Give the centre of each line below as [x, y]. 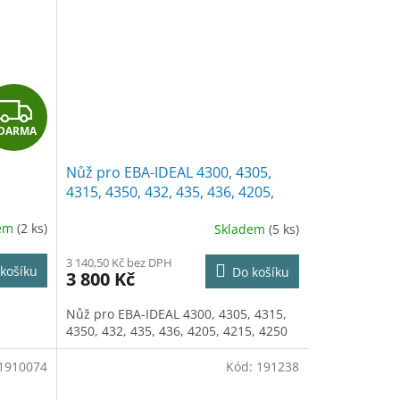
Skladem [241, 229]
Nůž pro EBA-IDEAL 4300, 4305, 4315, [176, 314]
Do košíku [260, 272]
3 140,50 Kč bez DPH [119, 263]
